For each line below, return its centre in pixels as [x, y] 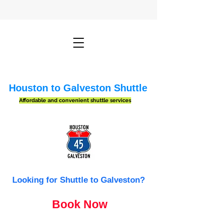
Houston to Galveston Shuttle [78, 88]
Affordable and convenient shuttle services [75, 100]
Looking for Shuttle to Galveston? [79, 180]
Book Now [80, 204]
